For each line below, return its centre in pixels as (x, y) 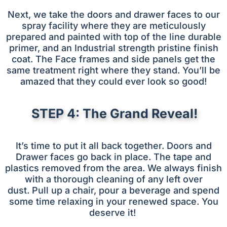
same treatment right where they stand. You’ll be (113, 70)
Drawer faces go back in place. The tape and (113, 157)
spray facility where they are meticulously (113, 25)
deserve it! (113, 213)
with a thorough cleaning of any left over (113, 179)
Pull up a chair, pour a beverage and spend (126, 191)
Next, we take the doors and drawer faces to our (113, 14)
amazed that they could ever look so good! (113, 81)
